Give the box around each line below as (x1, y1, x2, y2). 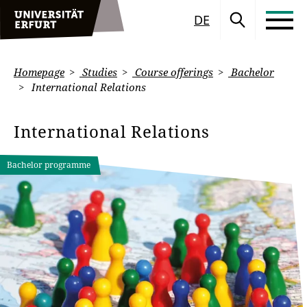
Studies (79, 65, 117, 79)
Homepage (14, 65, 64, 79)
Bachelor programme (7, 159, 90, 171)
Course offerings (132, 65, 213, 79)
